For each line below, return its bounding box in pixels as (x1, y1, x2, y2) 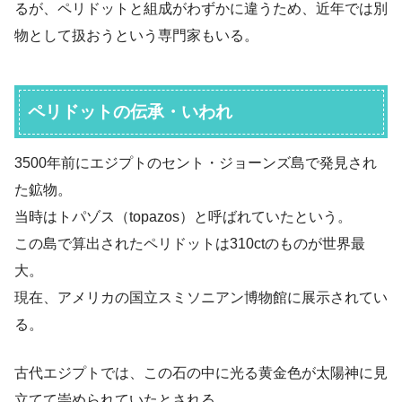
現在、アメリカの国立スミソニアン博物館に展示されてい (14, 289, 388, 305)
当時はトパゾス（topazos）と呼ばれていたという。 (14, 208, 352, 224)
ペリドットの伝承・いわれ (28, 101, 233, 121)
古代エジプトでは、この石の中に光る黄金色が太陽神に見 (14, 364, 388, 380)
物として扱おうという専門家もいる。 (14, 28, 258, 44)
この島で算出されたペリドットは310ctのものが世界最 (14, 235, 365, 251)
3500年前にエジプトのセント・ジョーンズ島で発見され (14, 154, 377, 170)
